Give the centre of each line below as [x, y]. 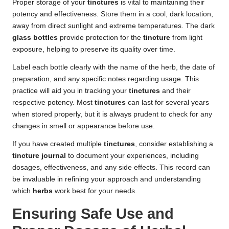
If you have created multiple [58, 144]
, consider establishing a [174, 144]
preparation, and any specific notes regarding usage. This [106, 79]
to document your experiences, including [132, 156]
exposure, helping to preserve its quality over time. [94, 50]
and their [175, 91]
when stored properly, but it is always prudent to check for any [112, 114]
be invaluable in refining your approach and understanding [107, 179]
